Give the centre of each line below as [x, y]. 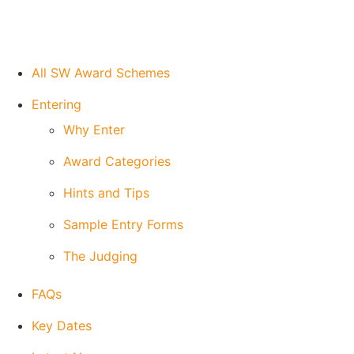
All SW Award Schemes [101, 73]
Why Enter [94, 130]
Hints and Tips [106, 193]
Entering [56, 104]
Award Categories [117, 161]
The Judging [100, 256]
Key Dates [62, 326]
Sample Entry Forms [123, 224]
